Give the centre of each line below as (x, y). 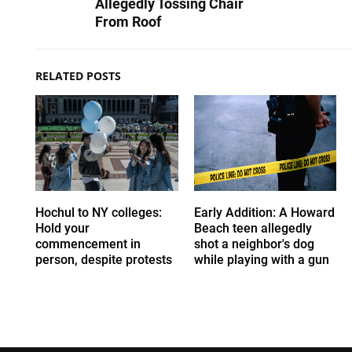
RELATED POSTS (78, 76)
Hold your (62, 228)
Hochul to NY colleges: (99, 212)
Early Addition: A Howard (264, 212)
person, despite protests (104, 259)
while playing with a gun (261, 259)
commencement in (88, 244)
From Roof (128, 22)
